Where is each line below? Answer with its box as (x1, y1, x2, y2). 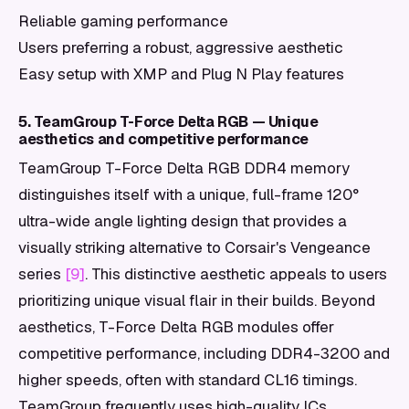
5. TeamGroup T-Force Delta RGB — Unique (18, 112, 319, 131)
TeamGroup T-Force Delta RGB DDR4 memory (18, 158, 350, 178)
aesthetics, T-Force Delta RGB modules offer (18, 317, 334, 337)
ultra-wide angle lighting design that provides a (18, 211, 347, 231)
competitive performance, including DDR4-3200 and (18, 343, 390, 363)
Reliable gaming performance (18, 11, 228, 31)
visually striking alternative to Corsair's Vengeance (18, 237, 371, 257)
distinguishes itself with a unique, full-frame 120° (18, 184, 359, 204)
